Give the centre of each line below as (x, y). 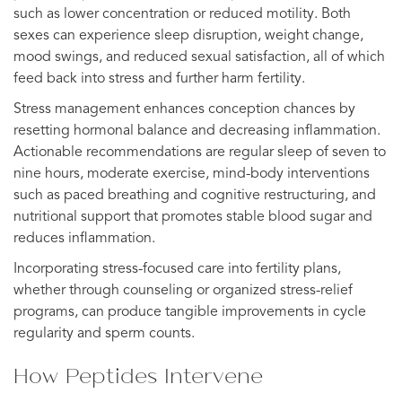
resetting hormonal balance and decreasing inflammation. (197, 131)
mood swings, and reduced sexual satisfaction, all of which (199, 57)
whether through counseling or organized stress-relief (183, 290)
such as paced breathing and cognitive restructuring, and (195, 195)
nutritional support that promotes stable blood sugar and (193, 217)
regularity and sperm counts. (104, 333)
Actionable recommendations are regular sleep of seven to (200, 152)
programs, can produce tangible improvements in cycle (190, 312)
